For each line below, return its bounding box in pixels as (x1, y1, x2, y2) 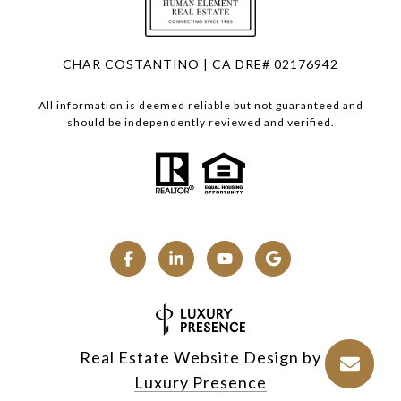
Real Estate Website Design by (80, 347, 321, 368)
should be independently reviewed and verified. (66, 115, 335, 130)
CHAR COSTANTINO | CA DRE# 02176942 (63, 56, 338, 73)
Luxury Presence (134, 372, 267, 393)
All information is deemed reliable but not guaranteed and (38, 98, 363, 113)
